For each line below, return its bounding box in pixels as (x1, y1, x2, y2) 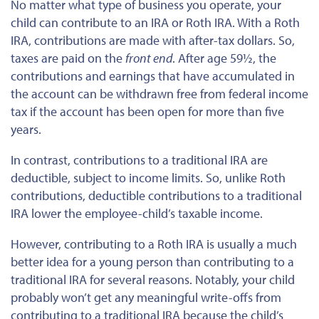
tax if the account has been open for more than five (11, 103, 284, 120)
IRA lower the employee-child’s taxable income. (11, 205, 263, 222)
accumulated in (209, 68, 295, 85)
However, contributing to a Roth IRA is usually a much (11, 236, 297, 253)
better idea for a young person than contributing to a (11, 253, 294, 271)
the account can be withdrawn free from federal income (11, 85, 308, 103)
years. (11, 121, 41, 138)
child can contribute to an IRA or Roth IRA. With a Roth (11, 14, 300, 31)
